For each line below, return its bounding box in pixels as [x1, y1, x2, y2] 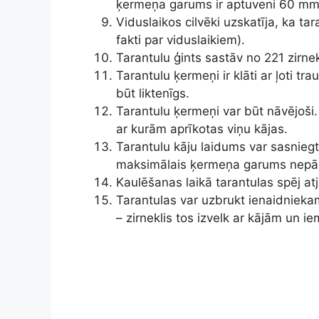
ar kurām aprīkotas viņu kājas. [116, 121, 288, 136]
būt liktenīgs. [116, 85, 189, 100]
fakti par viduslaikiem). [116, 32, 245, 47]
